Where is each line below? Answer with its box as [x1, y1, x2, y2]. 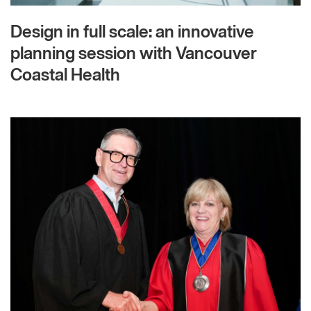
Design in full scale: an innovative [10, 24, 254, 42]
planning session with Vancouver [10, 46, 257, 63]
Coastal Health [10, 67, 120, 85]
